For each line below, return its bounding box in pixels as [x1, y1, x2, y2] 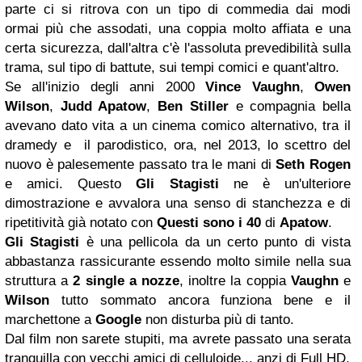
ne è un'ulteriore [218, 176, 351, 192]
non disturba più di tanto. [141, 312, 298, 327]
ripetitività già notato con [5, 215, 157, 230]
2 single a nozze [73, 273, 180, 288]
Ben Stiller [158, 99, 229, 114]
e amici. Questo [5, 176, 137, 192]
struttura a [5, 273, 74, 288]
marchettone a [5, 312, 95, 327]
